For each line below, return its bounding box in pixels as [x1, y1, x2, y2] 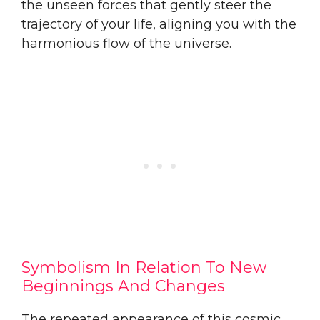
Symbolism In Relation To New [21, 257, 266, 277]
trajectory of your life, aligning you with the [21, 16, 296, 32]
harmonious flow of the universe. [21, 35, 231, 51]
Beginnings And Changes [21, 276, 225, 296]
